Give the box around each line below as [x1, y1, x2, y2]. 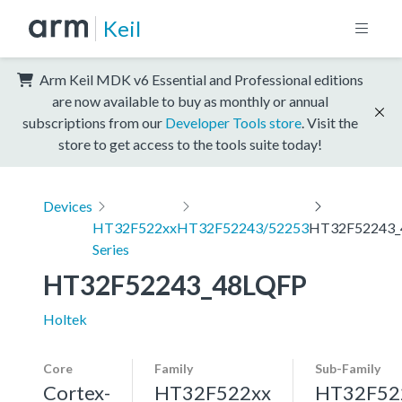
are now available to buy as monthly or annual [52, 92, 328, 109]
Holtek [43, 310, 87, 328]
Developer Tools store [165, 113, 301, 131]
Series [92, 240, 129, 258]
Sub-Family [315, 360, 380, 376]
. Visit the [301, 113, 358, 131]
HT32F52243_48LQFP [43, 267, 307, 301]
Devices [43, 197, 92, 214]
